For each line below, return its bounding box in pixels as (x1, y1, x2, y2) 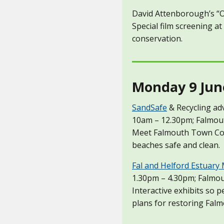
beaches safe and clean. (132, 139, 220, 151)
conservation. (132, 32, 182, 44)
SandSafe (132, 102, 167, 113)
